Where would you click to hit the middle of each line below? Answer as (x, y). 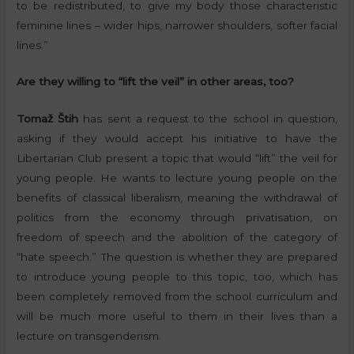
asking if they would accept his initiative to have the (177, 139)
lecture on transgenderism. (89, 336)
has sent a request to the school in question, (208, 119)
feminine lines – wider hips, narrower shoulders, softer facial (177, 25)
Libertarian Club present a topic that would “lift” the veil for (177, 158)
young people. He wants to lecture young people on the (177, 178)
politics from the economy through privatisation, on (177, 218)
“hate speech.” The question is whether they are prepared (177, 257)
